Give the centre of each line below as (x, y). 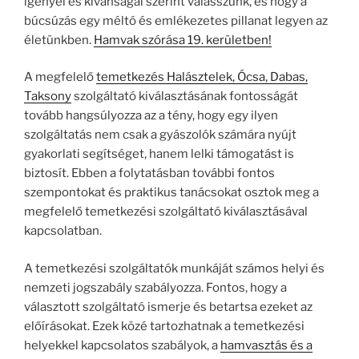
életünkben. (59, 40)
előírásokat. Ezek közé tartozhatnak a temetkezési (164, 326)
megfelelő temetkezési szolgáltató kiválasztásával (166, 212)
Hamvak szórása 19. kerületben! (183, 40)
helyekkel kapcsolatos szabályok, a (122, 345)
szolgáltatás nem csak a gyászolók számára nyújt (160, 135)
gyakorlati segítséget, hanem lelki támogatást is (159, 154)
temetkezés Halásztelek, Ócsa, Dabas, (202, 77)
